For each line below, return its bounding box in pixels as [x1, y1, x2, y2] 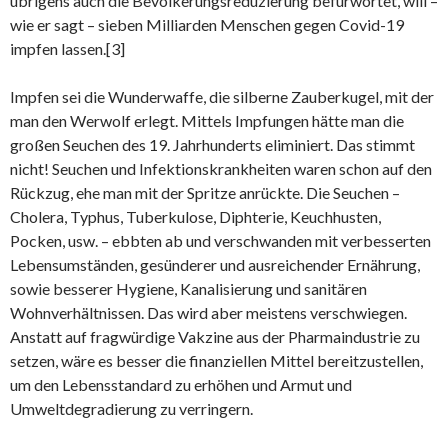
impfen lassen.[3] [10, 39, 125, 58]
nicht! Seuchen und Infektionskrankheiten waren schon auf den [10, 159, 432, 178]
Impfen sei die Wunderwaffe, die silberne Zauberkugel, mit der [10, 87, 434, 106]
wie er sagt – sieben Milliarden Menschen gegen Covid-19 [10, 15, 404, 34]
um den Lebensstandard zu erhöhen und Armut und [10, 375, 352, 394]
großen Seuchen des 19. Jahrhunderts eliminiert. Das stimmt [10, 135, 415, 154]
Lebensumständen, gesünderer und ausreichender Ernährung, [10, 255, 420, 274]
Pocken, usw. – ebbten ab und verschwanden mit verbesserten [10, 231, 431, 250]
